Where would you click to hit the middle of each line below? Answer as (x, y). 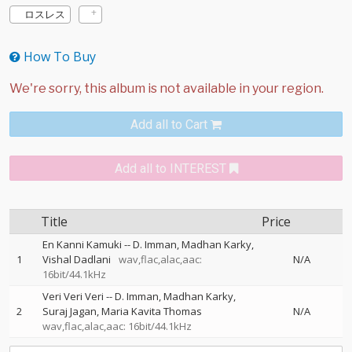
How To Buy (58, 57)
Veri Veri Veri (73, 296)
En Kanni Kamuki (82, 244)
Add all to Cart (169, 125)
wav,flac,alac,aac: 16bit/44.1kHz (117, 326)
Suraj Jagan (70, 311)
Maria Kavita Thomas (152, 311)
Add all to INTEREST (170, 169)
